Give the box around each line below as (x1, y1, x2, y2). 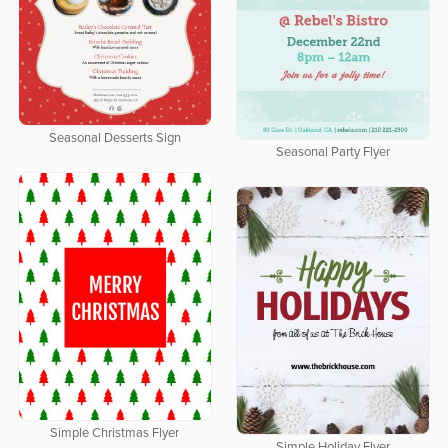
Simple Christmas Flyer (50, 426, 180, 440)
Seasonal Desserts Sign (48, 131, 181, 145)
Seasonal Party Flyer (275, 145, 390, 159)
